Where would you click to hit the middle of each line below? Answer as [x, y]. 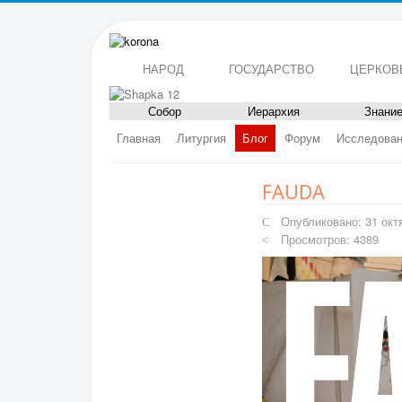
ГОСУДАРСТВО [271, 69]
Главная [139, 138]
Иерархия [274, 111]
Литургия [201, 138]
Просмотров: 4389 [330, 240]
